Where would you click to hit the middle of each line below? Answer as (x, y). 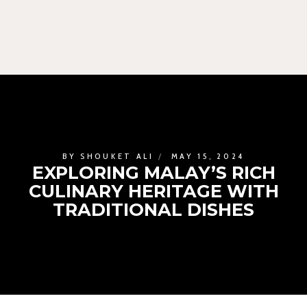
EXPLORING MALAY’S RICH (153, 172)
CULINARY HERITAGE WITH (153, 191)
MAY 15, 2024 (208, 156)
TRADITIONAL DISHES (153, 209)
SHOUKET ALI (117, 156)
